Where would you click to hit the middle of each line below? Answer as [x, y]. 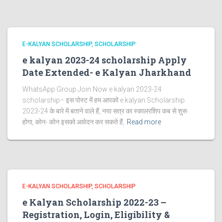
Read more [144, 122]
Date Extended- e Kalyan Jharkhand [107, 72]
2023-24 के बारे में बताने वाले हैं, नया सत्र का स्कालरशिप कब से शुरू [105, 111]
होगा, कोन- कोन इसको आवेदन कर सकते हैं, [73, 122]
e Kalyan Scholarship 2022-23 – [94, 202]
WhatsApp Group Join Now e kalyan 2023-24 [92, 89]
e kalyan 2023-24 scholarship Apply [105, 60]
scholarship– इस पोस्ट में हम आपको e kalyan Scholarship [104, 100]
